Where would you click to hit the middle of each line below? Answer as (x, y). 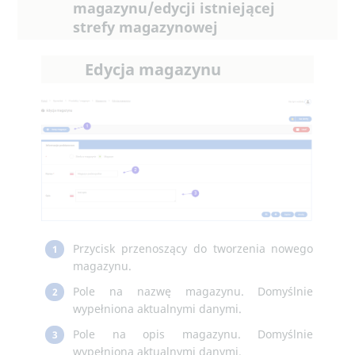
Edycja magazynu (153, 70)
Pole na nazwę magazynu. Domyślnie (193, 292)
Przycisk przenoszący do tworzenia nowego (193, 249)
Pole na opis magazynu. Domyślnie (193, 334)
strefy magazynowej (146, 27)
